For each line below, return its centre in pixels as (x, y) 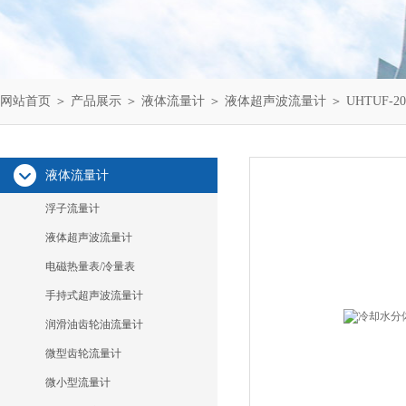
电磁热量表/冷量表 (90, 266)
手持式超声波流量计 (94, 295)
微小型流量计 (78, 382)
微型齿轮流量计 (83, 353)
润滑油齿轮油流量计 (94, 324)
